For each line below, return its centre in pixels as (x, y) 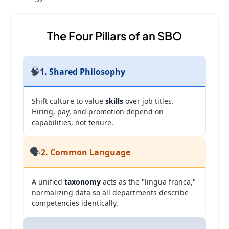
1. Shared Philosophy (83, 71)
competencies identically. (75, 203)
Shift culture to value (68, 101)
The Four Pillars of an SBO (114, 36)
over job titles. (148, 101)
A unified (48, 182)
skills (114, 101)
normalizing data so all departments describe (110, 193)
